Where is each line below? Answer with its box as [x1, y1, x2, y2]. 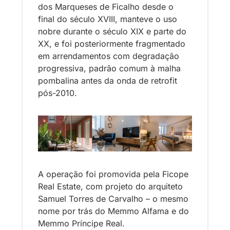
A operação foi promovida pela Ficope [38, 168, 188, 179]
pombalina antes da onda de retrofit [38, 75, 177, 86]
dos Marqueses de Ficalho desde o [38, 2, 174, 12]
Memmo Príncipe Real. [38, 218, 127, 228]
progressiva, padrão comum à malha [38, 63, 181, 74]
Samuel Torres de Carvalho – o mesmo [38, 193, 188, 204]
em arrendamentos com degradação [38, 51, 179, 62]
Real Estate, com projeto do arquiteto [38, 181, 183, 191]
